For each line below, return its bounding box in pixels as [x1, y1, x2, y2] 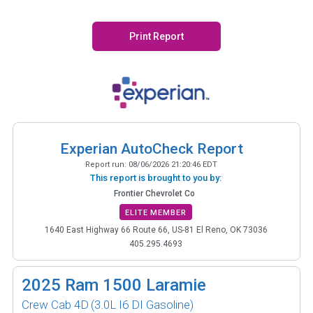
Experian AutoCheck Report [59, 140, 243, 157]
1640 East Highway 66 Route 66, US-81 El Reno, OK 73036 [44, 224, 268, 235]
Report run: [85, 159, 129, 169]
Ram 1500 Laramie [65, 275, 206, 295]
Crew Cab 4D [22, 297, 89, 312]
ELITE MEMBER [125, 208, 187, 217]
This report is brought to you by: [90, 172, 221, 183]
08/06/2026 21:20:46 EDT [129, 159, 217, 169]
